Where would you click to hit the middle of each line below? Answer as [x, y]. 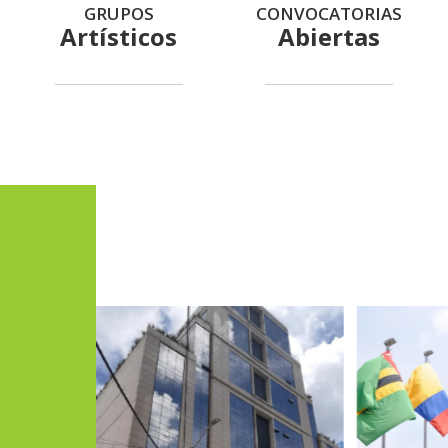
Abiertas [328, 37]
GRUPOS [119, 14]
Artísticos [119, 37]
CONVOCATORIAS [329, 14]
